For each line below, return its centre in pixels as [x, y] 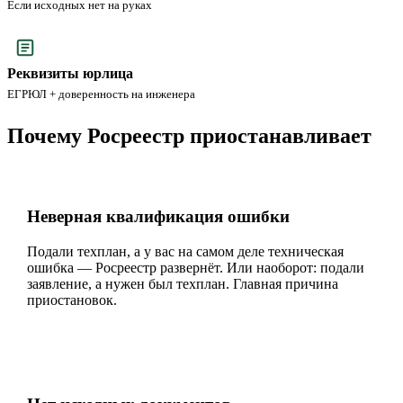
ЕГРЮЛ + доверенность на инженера [101, 94]
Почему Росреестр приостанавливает [189, 136]
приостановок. [72, 300]
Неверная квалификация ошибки [158, 216]
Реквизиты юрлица [70, 74]
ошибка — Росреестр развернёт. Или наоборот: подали [196, 267]
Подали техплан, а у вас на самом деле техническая [185, 251]
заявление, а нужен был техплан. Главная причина [183, 283]
